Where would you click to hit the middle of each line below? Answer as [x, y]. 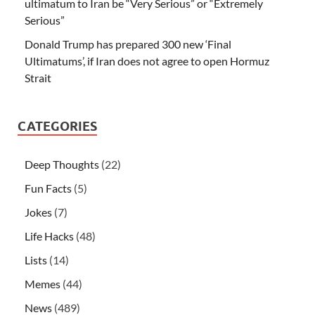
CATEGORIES [57, 126]
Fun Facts [48, 188]
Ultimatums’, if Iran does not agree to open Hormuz [147, 60]
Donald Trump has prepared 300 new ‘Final [128, 44]
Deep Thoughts [62, 164]
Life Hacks [49, 236]
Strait [38, 77]
